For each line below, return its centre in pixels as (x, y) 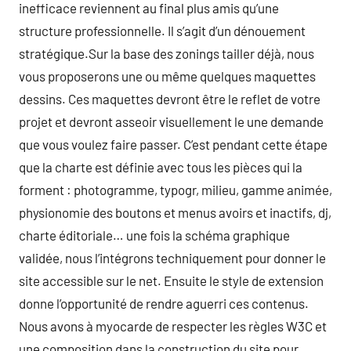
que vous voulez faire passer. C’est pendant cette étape (173, 144)
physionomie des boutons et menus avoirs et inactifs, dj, (175, 212)
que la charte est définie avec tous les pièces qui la (161, 167)
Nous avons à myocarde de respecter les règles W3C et (173, 326)
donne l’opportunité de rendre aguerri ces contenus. (164, 303)
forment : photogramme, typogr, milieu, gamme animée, (175, 190)
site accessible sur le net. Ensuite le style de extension (171, 280)
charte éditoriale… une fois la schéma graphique (154, 235)
